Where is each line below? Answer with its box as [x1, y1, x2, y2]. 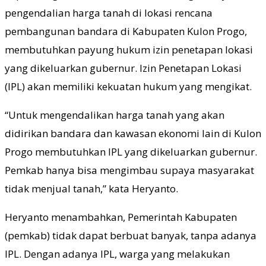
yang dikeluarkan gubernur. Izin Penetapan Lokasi [5, 61, 242, 75]
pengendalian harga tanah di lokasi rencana [5, 6, 213, 20]
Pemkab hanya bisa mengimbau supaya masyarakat [5, 163, 254, 178]
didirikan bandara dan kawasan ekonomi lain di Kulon [5, 126, 261, 141]
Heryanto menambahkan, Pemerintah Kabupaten [5, 210, 237, 224]
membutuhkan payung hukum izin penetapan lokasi [5, 43, 253, 57]
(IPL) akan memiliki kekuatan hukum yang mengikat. [5, 80, 252, 94]
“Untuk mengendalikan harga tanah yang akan [5, 108, 224, 122]
